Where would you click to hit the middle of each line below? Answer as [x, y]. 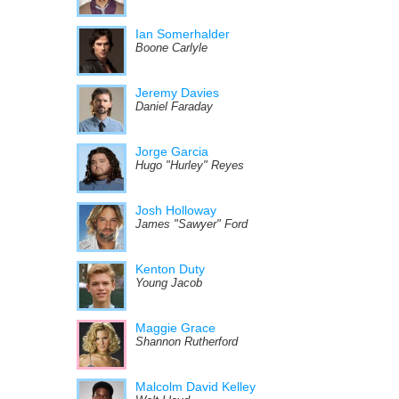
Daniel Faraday [174, 107]
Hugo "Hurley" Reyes [190, 166]
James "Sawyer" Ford [191, 224]
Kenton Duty [170, 269]
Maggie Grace [175, 328]
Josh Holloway [176, 210]
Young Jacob [169, 283]
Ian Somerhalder [183, 34]
